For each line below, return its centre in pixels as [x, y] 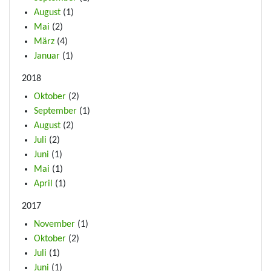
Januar [47, 56]
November [54, 224]
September [55, 111]
